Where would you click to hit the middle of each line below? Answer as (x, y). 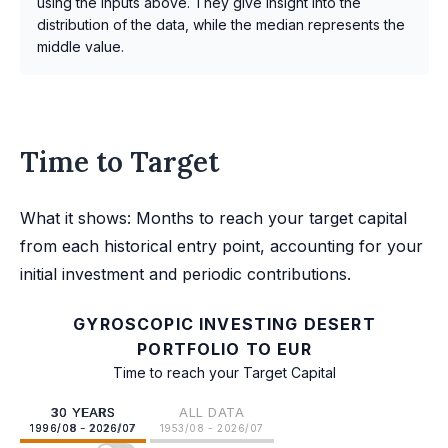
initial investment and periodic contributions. (185, 274)
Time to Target (119, 162)
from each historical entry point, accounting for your (221, 246)
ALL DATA (212, 412)
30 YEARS (83, 412)
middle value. (80, 47)
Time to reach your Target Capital (224, 373)
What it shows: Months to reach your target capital (213, 218)
